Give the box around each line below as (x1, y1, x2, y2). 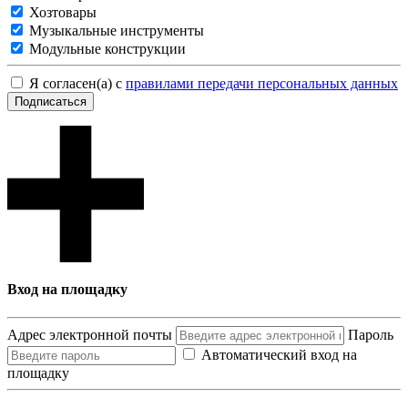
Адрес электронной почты (7, 327, 172, 343)
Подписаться (15, 94, 87, 108)
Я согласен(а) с (29, 75, 126, 91)
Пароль (348, 327, 393, 343)
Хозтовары (29, 4, 97, 20)
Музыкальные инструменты (29, 22, 204, 38)
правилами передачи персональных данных (126, 75, 398, 91)
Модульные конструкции (29, 40, 186, 56)
